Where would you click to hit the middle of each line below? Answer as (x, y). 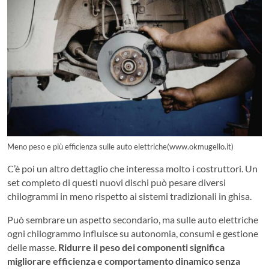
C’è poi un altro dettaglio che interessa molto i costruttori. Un (132, 169)
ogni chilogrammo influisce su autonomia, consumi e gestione (133, 234)
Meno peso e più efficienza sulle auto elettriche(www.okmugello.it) (120, 147)
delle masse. (33, 247)
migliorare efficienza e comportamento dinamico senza (124, 261)
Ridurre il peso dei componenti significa (141, 247)
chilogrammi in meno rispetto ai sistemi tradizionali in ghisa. (129, 196)
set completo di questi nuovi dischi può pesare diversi (116, 183)
